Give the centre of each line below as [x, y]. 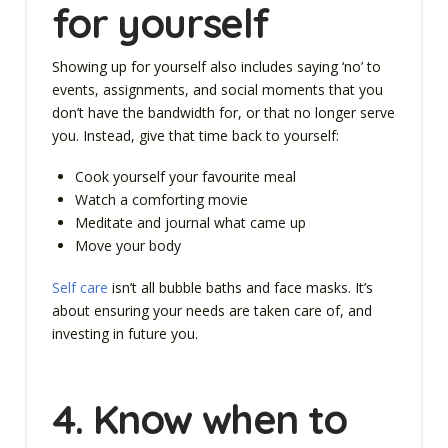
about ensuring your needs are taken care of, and [211, 310]
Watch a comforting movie [162, 200]
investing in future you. [126, 333]
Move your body [128, 246]
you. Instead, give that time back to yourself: [197, 135]
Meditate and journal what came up [193, 223]
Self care [79, 287]
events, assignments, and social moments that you [217, 89]
